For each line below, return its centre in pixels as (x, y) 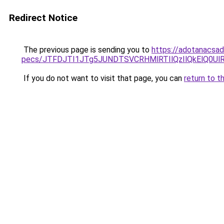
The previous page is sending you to (86, 50)
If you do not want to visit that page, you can (103, 78)
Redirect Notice (43, 18)
